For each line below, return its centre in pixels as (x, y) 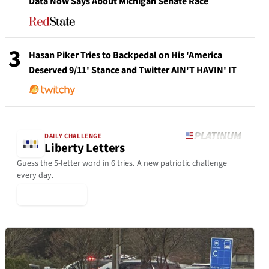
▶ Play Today (52, 194)
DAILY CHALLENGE (73, 136)
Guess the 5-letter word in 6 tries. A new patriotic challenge (122, 163)
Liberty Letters (85, 148)
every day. (35, 175)
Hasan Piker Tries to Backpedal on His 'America (125, 55)
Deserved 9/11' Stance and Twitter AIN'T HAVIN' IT (133, 70)
